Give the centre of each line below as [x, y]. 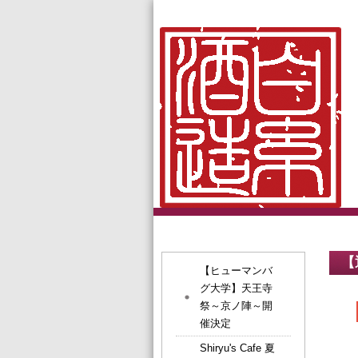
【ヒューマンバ [236, 270]
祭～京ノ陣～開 [236, 306]
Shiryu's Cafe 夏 [237, 348]
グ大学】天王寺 [236, 288]
